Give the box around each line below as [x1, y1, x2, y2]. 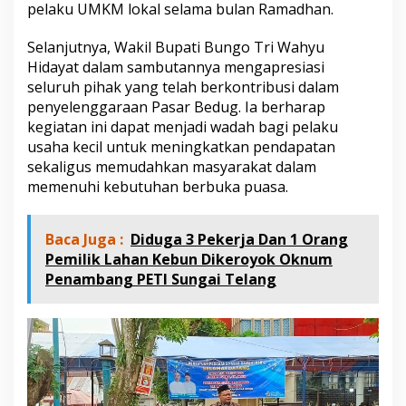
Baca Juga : [45, 228, 123, 249]
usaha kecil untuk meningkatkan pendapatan [27, 136, 335, 157]
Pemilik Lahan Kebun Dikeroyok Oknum [45, 248, 333, 269]
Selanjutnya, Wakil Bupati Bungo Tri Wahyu [27, 36, 324, 57]
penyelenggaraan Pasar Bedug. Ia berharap [27, 96, 325, 117]
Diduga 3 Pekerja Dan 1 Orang [130, 228, 348, 249]
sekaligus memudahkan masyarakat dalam [27, 156, 316, 177]
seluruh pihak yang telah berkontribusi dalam [27, 76, 339, 97]
